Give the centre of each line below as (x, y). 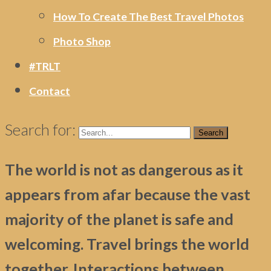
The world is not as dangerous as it (124, 170)
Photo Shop (82, 41)
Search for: (40, 129)
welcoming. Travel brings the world (127, 244)
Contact (50, 91)
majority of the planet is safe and (119, 219)
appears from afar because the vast (128, 194)
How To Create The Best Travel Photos (149, 17)
